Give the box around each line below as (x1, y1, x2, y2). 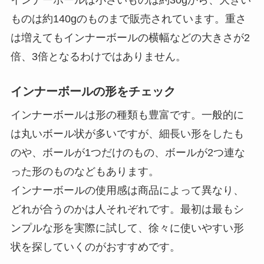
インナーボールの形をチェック (10, 84, 176, 98)
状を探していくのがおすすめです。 (10, 240, 180, 253)
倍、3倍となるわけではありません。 (10, 50, 186, 62)
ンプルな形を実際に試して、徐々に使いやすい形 (10, 222, 244, 234)
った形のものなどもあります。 (10, 165, 159, 177)
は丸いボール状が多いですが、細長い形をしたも (10, 127, 244, 140)
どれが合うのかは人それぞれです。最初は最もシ (10, 203, 244, 215)
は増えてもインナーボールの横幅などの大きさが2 (10, 31, 250, 44)
